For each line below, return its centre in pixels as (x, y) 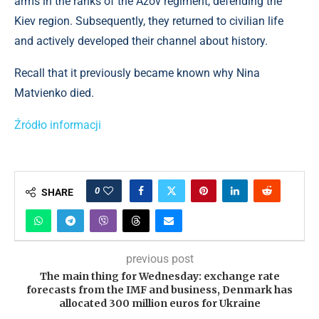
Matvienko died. (54, 93)
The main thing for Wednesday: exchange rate (159, 276)
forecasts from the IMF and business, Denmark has (159, 290)
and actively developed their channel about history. (141, 41)
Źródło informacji (58, 125)
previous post (159, 259)
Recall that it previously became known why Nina (137, 73)
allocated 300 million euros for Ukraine (159, 303)
